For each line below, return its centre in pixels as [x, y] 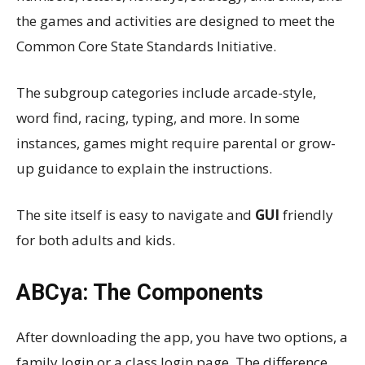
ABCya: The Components [140, 292]
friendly [306, 214]
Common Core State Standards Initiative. [146, 46]
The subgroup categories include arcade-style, [166, 92]
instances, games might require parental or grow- [176, 143]
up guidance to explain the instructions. [144, 168]
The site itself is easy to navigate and [136, 214]
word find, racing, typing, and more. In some [158, 117]
